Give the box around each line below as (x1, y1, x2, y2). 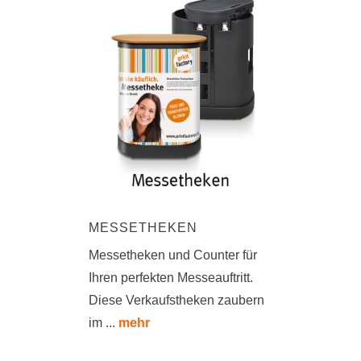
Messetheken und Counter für (89, 247, 257, 262)
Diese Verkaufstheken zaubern (89, 293, 264, 307)
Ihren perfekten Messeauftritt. (89, 270, 253, 284)
